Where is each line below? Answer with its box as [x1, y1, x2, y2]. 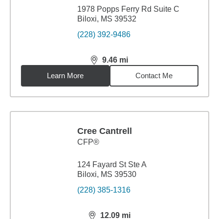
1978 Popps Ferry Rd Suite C [77, 5, 179, 13]
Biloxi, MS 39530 [77, 170, 136, 178]
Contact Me [135, 71, 173, 80]
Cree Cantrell [77, 126, 132, 136]
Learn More [47, 71, 84, 80]
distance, [90, 60, 126, 68]
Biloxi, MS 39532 [77, 15, 136, 23]
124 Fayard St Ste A [77, 160, 147, 169]
